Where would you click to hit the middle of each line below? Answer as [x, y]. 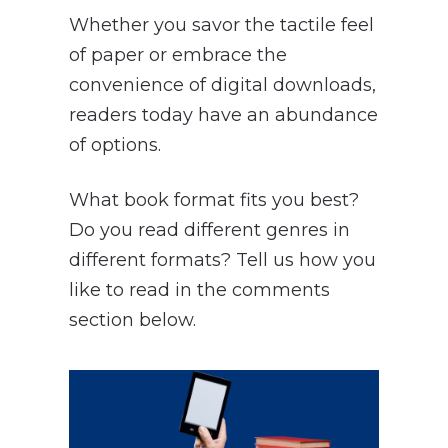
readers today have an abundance [223, 114]
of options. [114, 144]
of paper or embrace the [177, 54]
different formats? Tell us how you [222, 259]
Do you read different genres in [209, 229]
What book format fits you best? [213, 199]
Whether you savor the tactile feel [221, 24]
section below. [132, 319]
